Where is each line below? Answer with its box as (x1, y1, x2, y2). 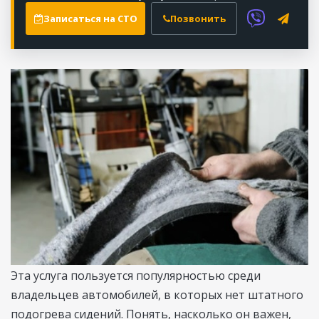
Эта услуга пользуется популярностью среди (11, 268, 261, 284)
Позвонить (169, 11, 226, 25)
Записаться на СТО (43, 11, 137, 25)
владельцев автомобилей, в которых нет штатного (11, 287, 303, 303)
